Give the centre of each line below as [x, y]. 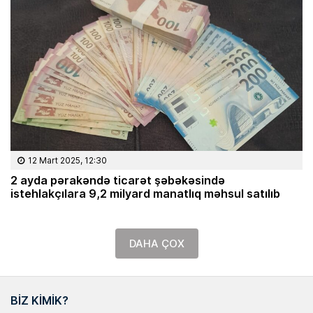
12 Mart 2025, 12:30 [67, 161]
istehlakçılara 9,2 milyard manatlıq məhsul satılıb [145, 194]
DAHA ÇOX [156, 244]
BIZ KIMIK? [39, 300]
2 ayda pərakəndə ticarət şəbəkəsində [118, 180]
